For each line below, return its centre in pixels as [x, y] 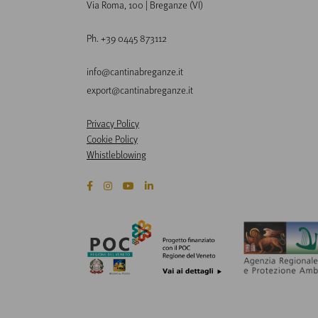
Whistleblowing [116, 154]
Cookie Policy [112, 138]
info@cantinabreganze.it [135, 71]
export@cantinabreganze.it [140, 89]
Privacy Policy [113, 123]
